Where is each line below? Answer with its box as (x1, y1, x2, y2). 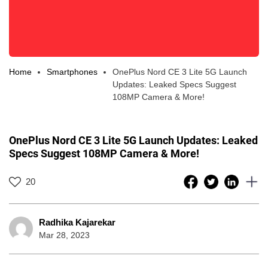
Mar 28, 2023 (39, 230, 90, 240)
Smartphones (47, 66, 98, 77)
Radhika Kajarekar (39, 217, 115, 227)
